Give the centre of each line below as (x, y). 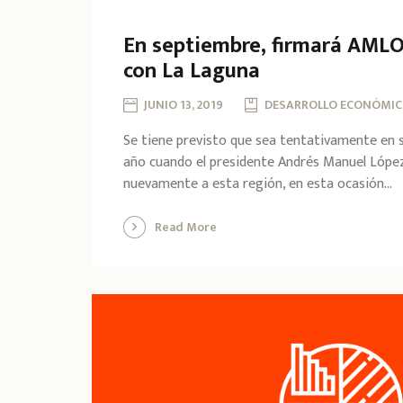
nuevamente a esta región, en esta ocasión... (258, 184)
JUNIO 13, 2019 (184, 105)
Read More (186, 228)
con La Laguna (192, 72)
